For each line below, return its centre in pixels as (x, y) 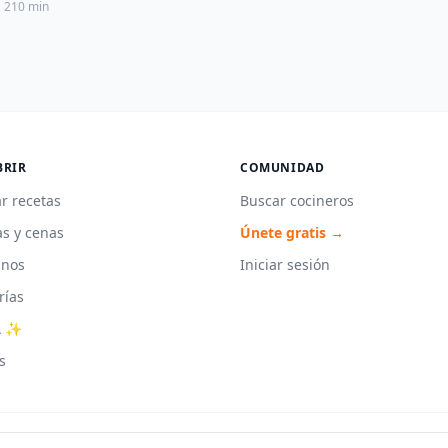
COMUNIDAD (282, 168)
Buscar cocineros (297, 201)
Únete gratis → (292, 233)
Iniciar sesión (285, 265)
